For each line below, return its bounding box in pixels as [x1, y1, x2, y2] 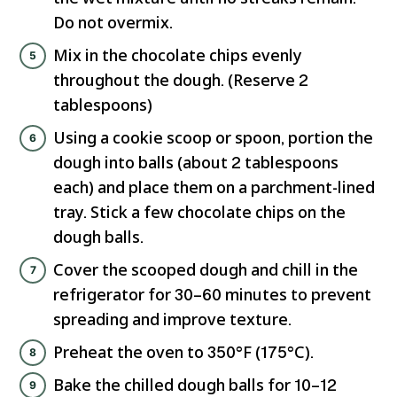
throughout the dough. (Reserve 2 [53, 69, 308, 91]
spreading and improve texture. [53, 308, 292, 331]
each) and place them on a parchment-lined [53, 176, 375, 198]
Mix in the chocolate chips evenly [53, 44, 302, 66]
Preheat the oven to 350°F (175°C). [53, 341, 314, 363]
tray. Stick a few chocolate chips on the [53, 201, 346, 223]
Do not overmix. [53, 12, 173, 34]
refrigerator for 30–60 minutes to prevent [53, 284, 371, 306]
